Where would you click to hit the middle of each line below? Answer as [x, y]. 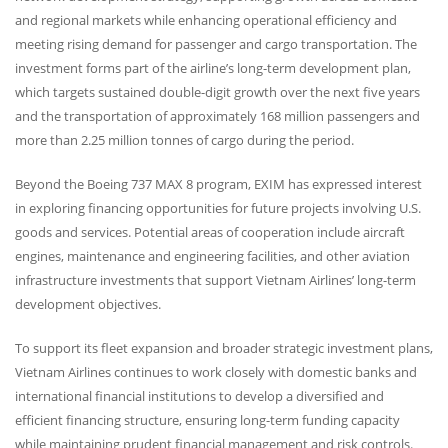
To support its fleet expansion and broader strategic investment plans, [224, 347]
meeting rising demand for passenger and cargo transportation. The [216, 43]
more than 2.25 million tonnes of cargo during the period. [184, 139]
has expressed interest [353, 183]
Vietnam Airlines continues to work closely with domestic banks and [216, 371]
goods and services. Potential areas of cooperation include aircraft [210, 231]
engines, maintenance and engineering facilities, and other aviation [212, 255]
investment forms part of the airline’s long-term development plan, [213, 67]
